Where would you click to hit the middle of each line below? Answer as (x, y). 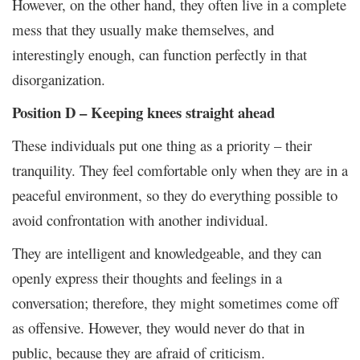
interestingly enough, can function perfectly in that (160, 54)
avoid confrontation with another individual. (140, 219)
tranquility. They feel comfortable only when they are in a (180, 170)
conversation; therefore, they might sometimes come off (175, 302)
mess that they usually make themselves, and (143, 29)
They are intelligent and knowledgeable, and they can (167, 252)
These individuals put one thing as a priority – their (162, 145)
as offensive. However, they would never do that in (158, 327)
